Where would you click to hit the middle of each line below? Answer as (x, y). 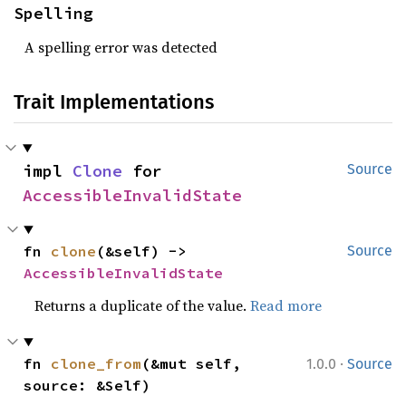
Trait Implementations (114, 102)
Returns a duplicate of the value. (143, 305)
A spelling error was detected (121, 47)
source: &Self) (87, 385)
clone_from (97, 363)
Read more (286, 305)
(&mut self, (192, 363)
